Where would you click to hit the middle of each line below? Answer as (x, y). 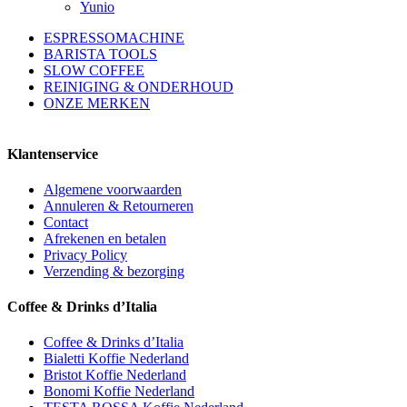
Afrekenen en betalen (105, 238)
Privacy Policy (85, 254)
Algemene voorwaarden (113, 189)
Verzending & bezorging (114, 271)
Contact (66, 222)
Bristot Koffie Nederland (115, 375)
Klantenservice (53, 154)
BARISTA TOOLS (100, 55)
